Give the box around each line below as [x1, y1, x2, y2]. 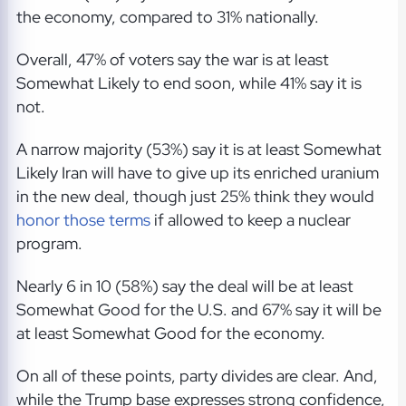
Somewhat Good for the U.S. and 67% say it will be [15, 299, 382, 321]
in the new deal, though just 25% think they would [15, 185, 374, 207]
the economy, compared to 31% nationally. [15, 5, 319, 27]
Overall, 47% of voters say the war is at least [15, 48, 329, 70]
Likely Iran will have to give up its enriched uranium [15, 161, 379, 183]
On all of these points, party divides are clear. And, [15, 365, 378, 387]
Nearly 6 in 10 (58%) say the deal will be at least [15, 275, 353, 297]
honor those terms [15, 208, 150, 230]
